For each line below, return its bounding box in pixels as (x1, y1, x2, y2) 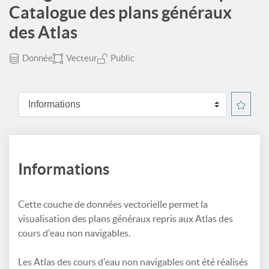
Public (110, 53, 134, 63)
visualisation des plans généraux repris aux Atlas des (18, 213, 233, 224)
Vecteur (66, 53, 97, 63)
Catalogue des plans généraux (9, 3, 232, 22)
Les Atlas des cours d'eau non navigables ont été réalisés (18, 256, 248, 267)
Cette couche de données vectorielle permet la (18, 199, 208, 210)
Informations (18, 160, 109, 178)
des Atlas (9, 23, 77, 42)
